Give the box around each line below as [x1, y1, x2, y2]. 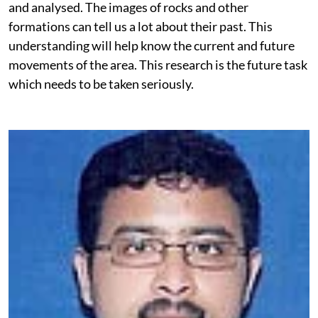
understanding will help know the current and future [9, 38, 295, 53]
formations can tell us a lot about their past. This [9, 18, 273, 34]
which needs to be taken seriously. [9, 76, 194, 92]
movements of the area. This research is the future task [9, 57, 307, 72]
